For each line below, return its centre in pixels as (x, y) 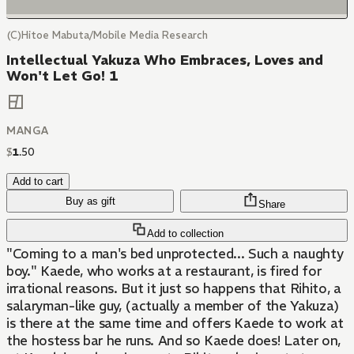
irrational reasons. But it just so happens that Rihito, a (174, 289)
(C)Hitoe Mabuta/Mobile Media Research (107, 35)
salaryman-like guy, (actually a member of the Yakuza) (173, 306)
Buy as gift (90, 201)
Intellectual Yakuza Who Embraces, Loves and (165, 60)
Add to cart (38, 182)
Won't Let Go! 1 (62, 76)
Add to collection (185, 234)
